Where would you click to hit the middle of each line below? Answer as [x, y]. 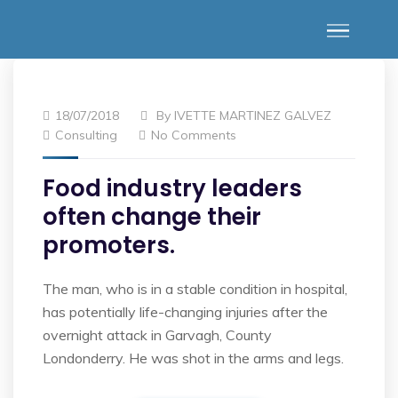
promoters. [109, 245]
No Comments [194, 135]
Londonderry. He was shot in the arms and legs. [193, 358]
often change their [152, 217]
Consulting [86, 135]
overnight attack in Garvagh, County [157, 335]
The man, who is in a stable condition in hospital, [195, 289]
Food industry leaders [172, 188]
